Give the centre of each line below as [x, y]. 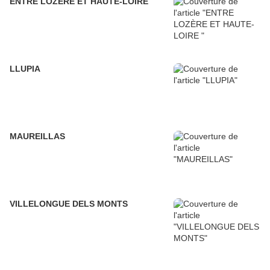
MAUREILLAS [37, 137]
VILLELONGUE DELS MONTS [69, 204]
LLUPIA [25, 69]
